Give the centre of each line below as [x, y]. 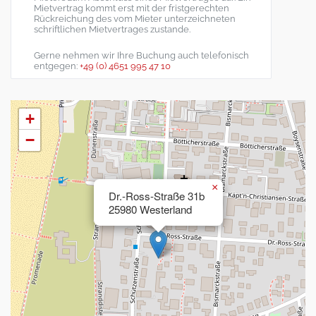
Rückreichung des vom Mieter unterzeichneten [135, 19]
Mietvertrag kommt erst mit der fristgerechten [132, 8]
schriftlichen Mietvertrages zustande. [112, 29]
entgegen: [57, 66]
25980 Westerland [150, 209]
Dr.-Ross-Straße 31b [157, 196]
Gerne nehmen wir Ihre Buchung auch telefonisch [141, 55]
